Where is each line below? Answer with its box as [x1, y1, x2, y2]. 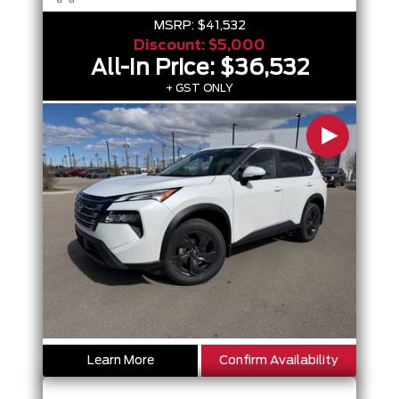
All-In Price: [90, 58, 220, 79]
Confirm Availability [219, 354, 338, 367]
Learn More [86, 354, 154, 367]
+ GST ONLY [166, 83, 233, 94]
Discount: [134, 38, 208, 53]
